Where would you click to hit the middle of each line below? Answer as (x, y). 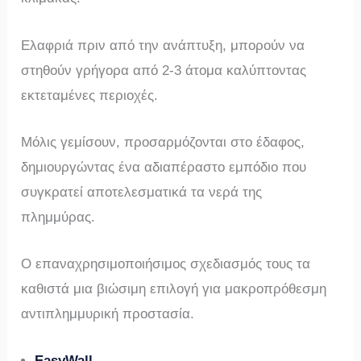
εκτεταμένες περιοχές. (90, 95)
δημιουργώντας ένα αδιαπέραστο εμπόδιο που (164, 167)
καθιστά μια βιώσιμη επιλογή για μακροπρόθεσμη (174, 288)
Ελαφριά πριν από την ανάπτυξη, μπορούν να (163, 45)
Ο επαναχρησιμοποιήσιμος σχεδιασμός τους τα (166, 263)
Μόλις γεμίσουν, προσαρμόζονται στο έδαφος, (163, 142)
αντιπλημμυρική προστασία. (108, 313)
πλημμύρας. (58, 217)
